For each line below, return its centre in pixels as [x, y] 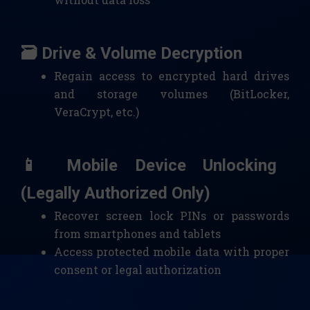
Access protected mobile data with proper [172, 252]
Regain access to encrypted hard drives [172, 76]
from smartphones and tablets [137, 234]
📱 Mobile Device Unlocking [149, 166]
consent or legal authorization [138, 270]
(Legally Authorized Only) [116, 193]
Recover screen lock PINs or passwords [172, 216]
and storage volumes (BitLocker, [172, 94]
